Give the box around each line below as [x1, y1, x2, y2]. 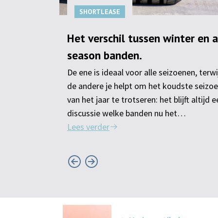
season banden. [67, 48, 142, 62]
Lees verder [67, 121, 109, 132]
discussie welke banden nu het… [67, 108, 186, 119]
